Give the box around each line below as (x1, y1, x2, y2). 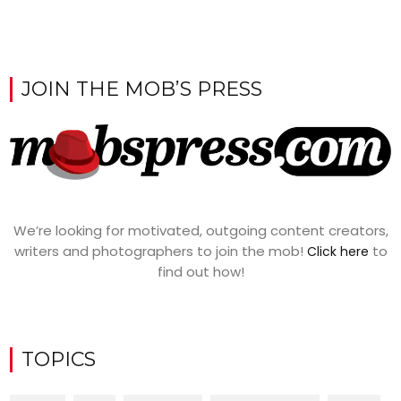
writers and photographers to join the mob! (13, 242, 307, 261)
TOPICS (21, 347, 97, 372)
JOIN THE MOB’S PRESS (21, 76, 263, 101)
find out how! (157, 262, 244, 282)
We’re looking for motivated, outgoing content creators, (13, 221, 388, 241)
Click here (306, 243, 369, 261)
